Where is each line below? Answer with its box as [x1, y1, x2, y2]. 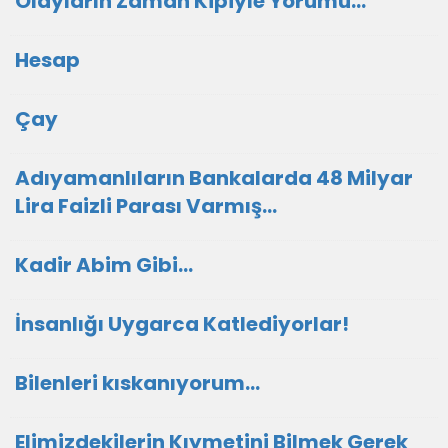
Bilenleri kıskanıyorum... [15, 369, 260, 397]
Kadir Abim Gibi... [15, 251, 193, 279]
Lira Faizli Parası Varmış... [15, 192, 277, 220]
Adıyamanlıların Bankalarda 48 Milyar [15, 164, 413, 192]
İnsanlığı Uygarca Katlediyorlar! [15, 310, 349, 338]
